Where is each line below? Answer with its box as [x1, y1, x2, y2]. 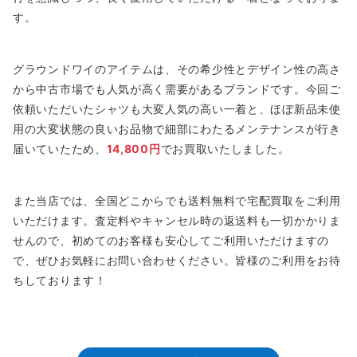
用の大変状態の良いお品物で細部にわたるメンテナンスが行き [13, 122, 341, 135]
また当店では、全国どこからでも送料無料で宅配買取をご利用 [13, 194, 341, 207]
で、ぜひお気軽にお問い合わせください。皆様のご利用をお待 [13, 253, 341, 267]
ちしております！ [13, 273, 107, 287]
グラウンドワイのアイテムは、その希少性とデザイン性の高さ [13, 62, 341, 76]
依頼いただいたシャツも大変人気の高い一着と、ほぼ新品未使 [13, 102, 341, 116]
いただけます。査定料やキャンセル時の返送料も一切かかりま [13, 214, 341, 227]
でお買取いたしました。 [160, 142, 290, 155]
